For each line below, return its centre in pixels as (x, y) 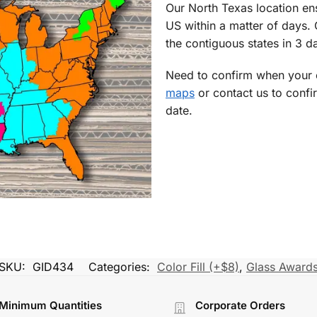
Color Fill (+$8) (198, 267)
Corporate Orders (240, 306)
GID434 (53, 267)
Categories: (121, 267)
